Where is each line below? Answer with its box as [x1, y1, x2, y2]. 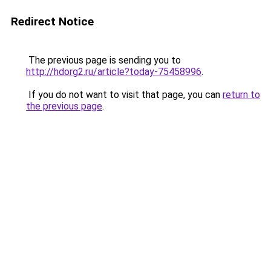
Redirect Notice [11, 15, 94, 28]
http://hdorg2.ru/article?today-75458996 [26, 66, 201, 77]
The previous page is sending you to [26, 54, 181, 66]
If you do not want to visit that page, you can [26, 89, 223, 100]
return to [223, 89, 260, 100]
